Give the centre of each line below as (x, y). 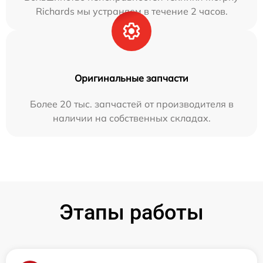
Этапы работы (131, 212)
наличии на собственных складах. (131, 118)
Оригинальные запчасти (131, 78)
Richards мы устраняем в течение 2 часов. (131, 11)
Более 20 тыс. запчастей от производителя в (131, 104)
